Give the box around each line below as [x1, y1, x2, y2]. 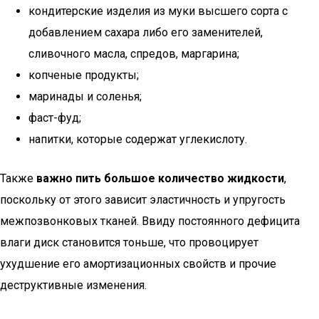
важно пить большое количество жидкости [36, 172, 284, 185]
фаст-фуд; [28, 111, 81, 125]
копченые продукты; [28, 68, 139, 82]
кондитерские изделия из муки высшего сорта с [28, 4, 288, 18]
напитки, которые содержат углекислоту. [28, 132, 247, 146]
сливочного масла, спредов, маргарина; [28, 47, 239, 61]
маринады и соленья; [28, 90, 142, 103]
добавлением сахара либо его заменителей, [28, 26, 263, 39]
